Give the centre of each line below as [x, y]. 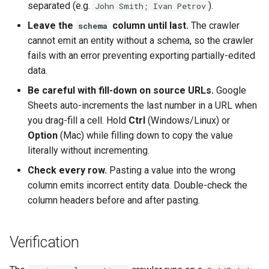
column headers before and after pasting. [114, 200]
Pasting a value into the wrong [171, 170]
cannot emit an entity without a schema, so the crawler [141, 41]
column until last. [149, 26]
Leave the [52, 26]
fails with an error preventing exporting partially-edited [141, 56]
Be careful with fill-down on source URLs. [121, 90]
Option [43, 135]
